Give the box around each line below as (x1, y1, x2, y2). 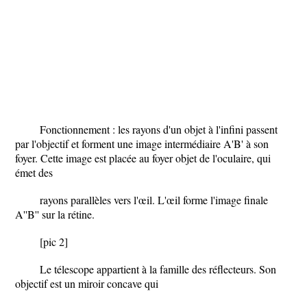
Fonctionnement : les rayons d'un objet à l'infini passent (40, 122, 278, 136)
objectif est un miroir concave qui (15, 276, 158, 291)
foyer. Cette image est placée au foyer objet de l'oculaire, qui (15, 151, 271, 165)
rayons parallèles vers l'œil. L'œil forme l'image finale (40, 193, 268, 207)
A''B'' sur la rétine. (15, 207, 95, 221)
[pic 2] (40, 234, 68, 249)
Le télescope (40, 262, 97, 276)
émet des (15, 165, 53, 180)
